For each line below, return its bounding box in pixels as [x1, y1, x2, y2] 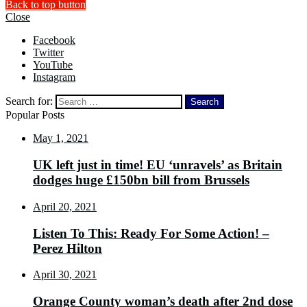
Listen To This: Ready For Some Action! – [33, 225, 269, 241]
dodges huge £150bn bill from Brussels [33, 173, 249, 188]
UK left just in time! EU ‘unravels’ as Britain [33, 158, 282, 173]
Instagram [33, 71, 75, 84]
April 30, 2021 [33, 269, 97, 281]
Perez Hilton [33, 241, 102, 256]
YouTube [33, 59, 73, 71]
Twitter [33, 47, 64, 59]
